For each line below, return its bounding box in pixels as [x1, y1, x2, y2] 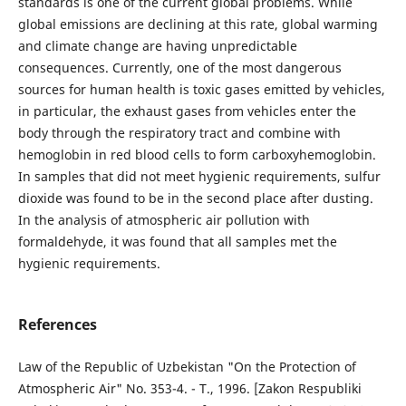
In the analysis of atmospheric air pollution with [17, 210, 310, 228]
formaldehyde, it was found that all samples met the [17, 232, 337, 250]
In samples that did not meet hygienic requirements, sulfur [17, 167, 381, 185]
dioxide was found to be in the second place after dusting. [17, 188, 373, 207]
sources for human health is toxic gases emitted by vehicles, [17, 80, 385, 98]
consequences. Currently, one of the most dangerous [17, 58, 342, 76]
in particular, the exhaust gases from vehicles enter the [17, 101, 356, 120]
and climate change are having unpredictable [17, 36, 297, 54]
